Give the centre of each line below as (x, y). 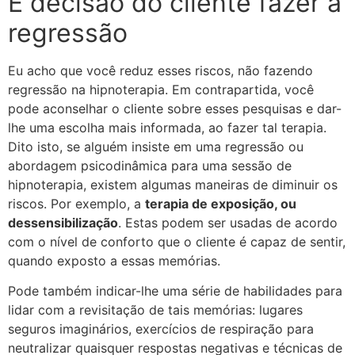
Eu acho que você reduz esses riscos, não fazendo (160, 70)
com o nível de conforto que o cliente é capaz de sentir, (177, 241)
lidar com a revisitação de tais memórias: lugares (155, 309)
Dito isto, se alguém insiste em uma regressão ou (156, 146)
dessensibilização (63, 222)
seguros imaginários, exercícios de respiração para (161, 328)
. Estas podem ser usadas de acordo (228, 222)
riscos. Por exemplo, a (76, 203)
